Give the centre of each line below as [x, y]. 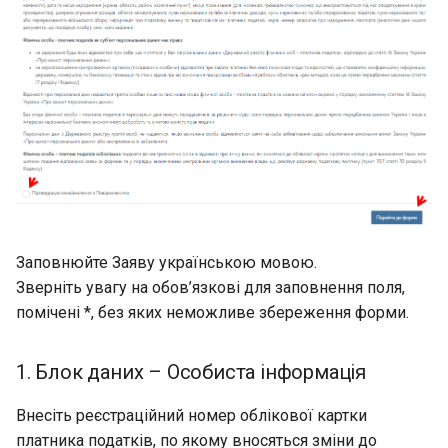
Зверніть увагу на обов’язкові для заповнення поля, [210, 287]
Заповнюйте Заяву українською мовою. [166, 262]
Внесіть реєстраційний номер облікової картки [191, 415]
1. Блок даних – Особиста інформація [191, 371]
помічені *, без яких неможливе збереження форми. [212, 312]
